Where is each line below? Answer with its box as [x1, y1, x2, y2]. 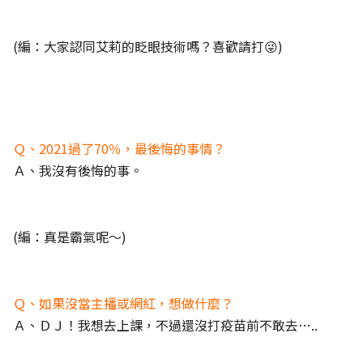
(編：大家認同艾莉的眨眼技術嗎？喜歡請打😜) [13, 36, 283, 56]
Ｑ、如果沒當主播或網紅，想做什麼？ [13, 293, 233, 313]
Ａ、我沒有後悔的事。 [13, 160, 143, 180]
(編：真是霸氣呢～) [13, 227, 126, 246]
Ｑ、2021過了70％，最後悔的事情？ [13, 139, 225, 158]
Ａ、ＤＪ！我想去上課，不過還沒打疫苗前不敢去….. [13, 315, 318, 335]
